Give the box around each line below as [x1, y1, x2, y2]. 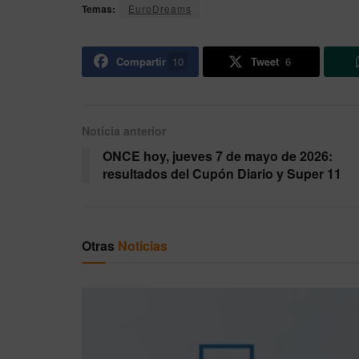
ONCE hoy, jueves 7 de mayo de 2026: [103, 147, 333, 166]
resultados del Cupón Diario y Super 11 [103, 164, 341, 184]
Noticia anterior [82, 123, 166, 139]
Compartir [115, 54, 166, 70]
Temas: [82, 2, 115, 17]
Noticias [118, 236, 167, 256]
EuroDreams [128, 2, 192, 16]
